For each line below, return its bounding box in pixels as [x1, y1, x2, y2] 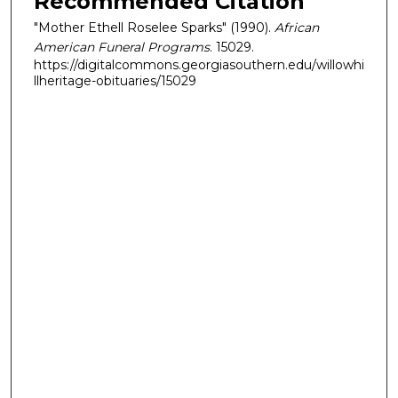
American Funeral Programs [34, 38, 210, 55]
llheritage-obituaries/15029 [34, 72, 196, 89]
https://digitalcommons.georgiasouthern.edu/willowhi [34, 56, 364, 73]
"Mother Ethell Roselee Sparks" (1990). [34, 19, 275, 36]
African [275, 19, 319, 36]
